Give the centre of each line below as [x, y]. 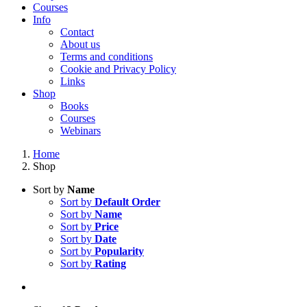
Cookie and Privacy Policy [118, 69]
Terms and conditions [107, 57]
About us [80, 44]
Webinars [81, 131]
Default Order [127, 202]
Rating [110, 263]
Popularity [119, 251]
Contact [77, 32]
